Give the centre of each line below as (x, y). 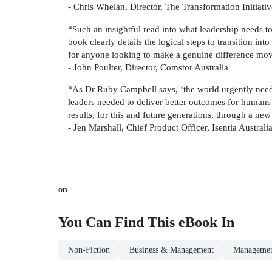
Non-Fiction (89, 250)
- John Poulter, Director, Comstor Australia (148, 67)
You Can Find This (118, 222)
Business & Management (172, 250)
